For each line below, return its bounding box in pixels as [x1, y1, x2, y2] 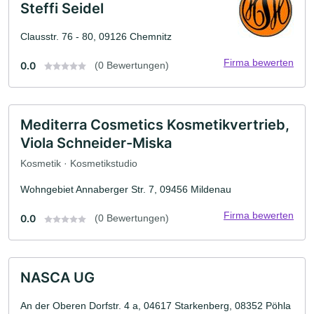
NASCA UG [20, 269, 95, 287]
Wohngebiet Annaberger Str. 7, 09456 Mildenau [20, 184, 231, 196]
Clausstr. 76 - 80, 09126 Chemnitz [20, 30, 172, 42]
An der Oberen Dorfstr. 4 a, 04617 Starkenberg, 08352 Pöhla [20, 300, 291, 312]
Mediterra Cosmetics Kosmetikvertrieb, [20, 116, 289, 133]
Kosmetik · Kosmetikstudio [20, 158, 137, 170]
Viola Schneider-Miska [20, 134, 172, 151]
